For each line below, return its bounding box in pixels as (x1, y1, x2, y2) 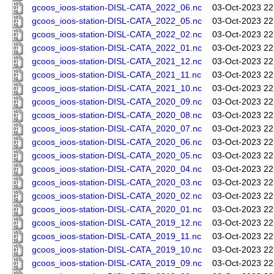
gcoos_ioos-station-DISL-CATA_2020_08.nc (32, 111, 202, 120)
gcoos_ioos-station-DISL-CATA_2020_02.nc (32, 191, 202, 201)
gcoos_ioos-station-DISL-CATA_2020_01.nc (32, 205, 202, 215)
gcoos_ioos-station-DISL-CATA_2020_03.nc (32, 178, 202, 188)
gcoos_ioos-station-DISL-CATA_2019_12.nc (32, 218, 202, 228)
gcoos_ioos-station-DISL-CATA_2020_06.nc (32, 138, 202, 147)
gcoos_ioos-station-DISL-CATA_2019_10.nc (32, 245, 202, 255)
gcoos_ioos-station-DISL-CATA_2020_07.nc (32, 124, 202, 134)
